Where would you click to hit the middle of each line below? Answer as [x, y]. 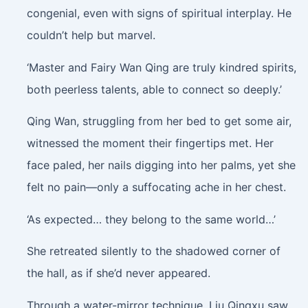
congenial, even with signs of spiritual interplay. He [159, 13]
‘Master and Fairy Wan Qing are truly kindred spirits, [161, 67]
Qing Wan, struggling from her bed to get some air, [159, 121]
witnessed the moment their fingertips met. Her [150, 143]
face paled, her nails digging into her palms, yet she [161, 165]
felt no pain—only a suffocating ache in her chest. [156, 187]
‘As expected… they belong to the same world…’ [151, 219]
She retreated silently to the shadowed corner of [153, 251]
